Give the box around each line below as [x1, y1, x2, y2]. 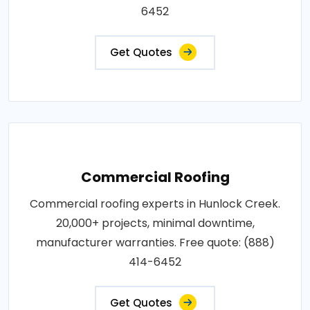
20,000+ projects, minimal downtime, [55, 215, 255, 231]
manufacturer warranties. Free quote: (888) [35, 234, 275, 250]
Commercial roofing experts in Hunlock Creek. [30, 195, 280, 212]
